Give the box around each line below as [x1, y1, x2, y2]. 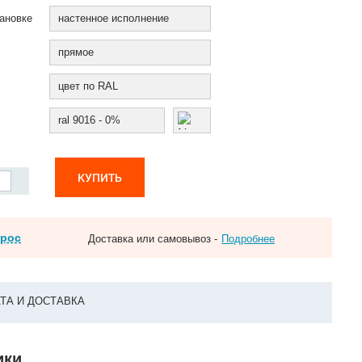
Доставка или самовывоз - [88, 233, 218, 245]
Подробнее [221, 233, 276, 245]
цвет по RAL [58, 80, 119, 92]
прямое [58, 46, 95, 58]
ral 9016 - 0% [58, 114, 121, 126]
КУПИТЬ [78, 170, 123, 185]
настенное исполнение [58, 12, 170, 24]
